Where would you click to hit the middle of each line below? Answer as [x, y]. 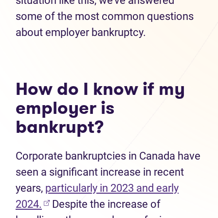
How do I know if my [100, 89]
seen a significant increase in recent [100, 172]
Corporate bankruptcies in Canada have [108, 156]
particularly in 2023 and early [112, 188]
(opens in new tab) [85, 204]
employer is [65, 108]
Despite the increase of [105, 204]
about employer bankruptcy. [81, 32]
